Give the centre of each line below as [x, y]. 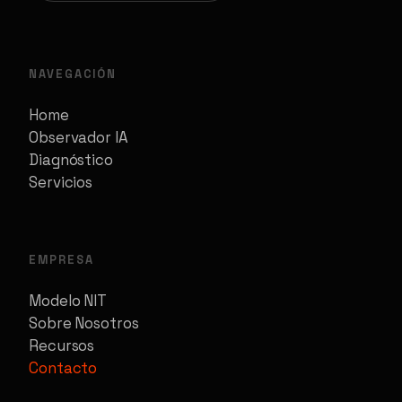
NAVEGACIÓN [73, 74]
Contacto [63, 367]
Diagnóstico [71, 159]
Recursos [62, 345]
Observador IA [79, 137]
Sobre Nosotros [84, 323]
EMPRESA [61, 259]
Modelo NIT [68, 300]
